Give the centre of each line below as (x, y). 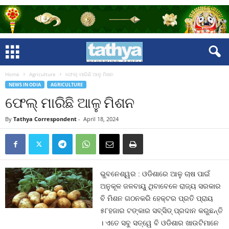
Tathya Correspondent (45, 119)
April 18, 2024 (101, 119)
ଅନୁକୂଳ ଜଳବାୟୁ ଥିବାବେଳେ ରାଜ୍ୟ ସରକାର (161, 186)
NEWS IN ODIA (25, 85)
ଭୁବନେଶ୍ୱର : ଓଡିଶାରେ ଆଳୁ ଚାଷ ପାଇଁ (155, 174)
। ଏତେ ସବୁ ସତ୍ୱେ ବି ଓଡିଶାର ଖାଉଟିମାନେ (160, 223)
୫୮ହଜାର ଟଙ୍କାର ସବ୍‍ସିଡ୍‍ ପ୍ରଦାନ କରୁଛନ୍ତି (162, 211)
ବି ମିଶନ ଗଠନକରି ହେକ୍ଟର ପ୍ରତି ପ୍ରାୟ (157, 198)
